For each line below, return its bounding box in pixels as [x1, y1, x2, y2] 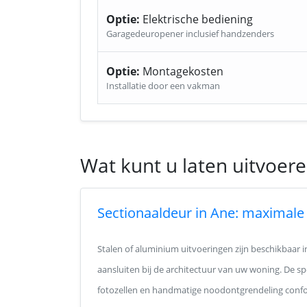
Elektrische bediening [140, 12, 253, 27]
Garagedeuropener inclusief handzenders [106, 27, 274, 40]
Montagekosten [140, 64, 223, 79]
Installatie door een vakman [106, 79, 220, 92]
